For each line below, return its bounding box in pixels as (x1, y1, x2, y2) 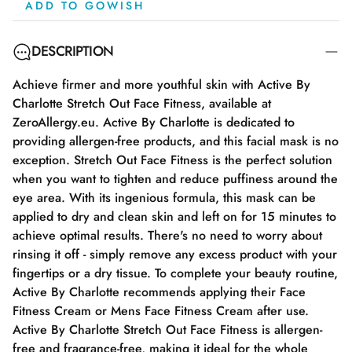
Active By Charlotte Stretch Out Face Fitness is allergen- (13, 321, 322, 339)
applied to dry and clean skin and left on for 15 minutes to (13, 207, 336, 225)
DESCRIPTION (31, 41, 114, 61)
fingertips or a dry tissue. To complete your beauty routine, (13, 264, 338, 282)
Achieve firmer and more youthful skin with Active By (13, 75, 310, 93)
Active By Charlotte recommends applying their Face (13, 283, 306, 301)
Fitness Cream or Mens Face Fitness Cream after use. (13, 302, 309, 320)
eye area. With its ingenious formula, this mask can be (13, 189, 316, 207)
